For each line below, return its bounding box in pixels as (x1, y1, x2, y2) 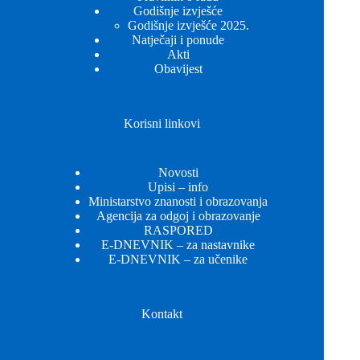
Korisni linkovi (124, 116, 201, 130)
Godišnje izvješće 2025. (127, 18, 249, 32)
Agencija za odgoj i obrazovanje (96, 208, 260, 223)
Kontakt (141, 306, 183, 321)
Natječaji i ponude (132, 32, 225, 47)
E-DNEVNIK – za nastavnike (101, 237, 256, 252)
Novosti (157, 165, 198, 179)
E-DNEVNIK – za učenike (108, 252, 248, 266)
